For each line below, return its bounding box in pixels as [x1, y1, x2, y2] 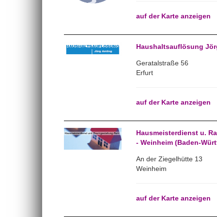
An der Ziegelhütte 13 [136, 155, 202, 163]
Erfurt [136, 69, 153, 77]
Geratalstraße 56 [136, 59, 188, 67]
